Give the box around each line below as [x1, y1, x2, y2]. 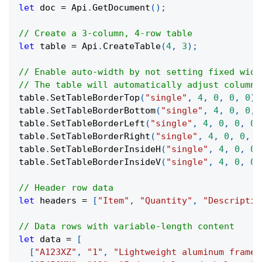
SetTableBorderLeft [50, 118, 145, 129]
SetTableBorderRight [50, 131, 150, 142]
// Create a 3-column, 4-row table [19, 28, 192, 39]
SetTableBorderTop [50, 92, 140, 104]
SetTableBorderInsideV [50, 157, 161, 168]
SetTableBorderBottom [50, 105, 156, 116]
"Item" [98, 195, 129, 206]
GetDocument [92, 2, 150, 13]
